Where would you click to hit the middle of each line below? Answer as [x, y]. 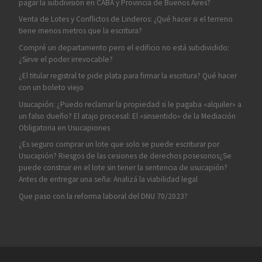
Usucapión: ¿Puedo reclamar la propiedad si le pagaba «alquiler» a [130, 104]
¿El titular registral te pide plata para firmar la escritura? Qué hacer [127, 76]
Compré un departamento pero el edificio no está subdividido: [124, 47]
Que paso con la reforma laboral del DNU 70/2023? [103, 196]
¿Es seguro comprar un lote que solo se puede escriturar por [119, 144]
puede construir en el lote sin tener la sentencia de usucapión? [123, 168]
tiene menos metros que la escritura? [80, 31]
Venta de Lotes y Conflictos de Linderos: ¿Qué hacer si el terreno [125, 19]
